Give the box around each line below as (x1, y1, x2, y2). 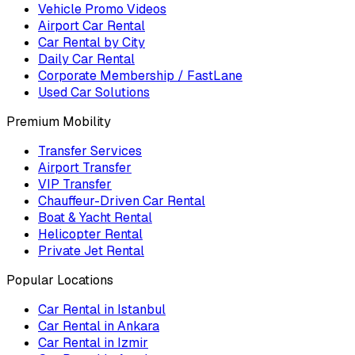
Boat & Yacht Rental (38, 208, 152, 226)
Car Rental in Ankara (38, 317, 159, 334)
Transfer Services (38, 142, 142, 159)
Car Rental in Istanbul (38, 300, 166, 318)
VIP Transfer (38, 175, 112, 193)
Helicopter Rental (38, 225, 143, 242)
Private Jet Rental (38, 242, 144, 259)
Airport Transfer (38, 158, 132, 176)
